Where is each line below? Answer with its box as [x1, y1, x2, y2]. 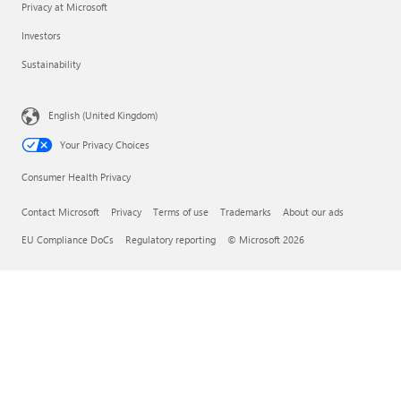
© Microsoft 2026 [227, 233, 304, 247]
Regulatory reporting [125, 233, 216, 247]
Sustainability [21, 57, 81, 72]
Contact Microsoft [21, 205, 99, 219]
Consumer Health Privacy [21, 170, 131, 184]
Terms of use [153, 205, 209, 219]
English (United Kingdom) [48, 107, 158, 122]
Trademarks [220, 205, 271, 219]
